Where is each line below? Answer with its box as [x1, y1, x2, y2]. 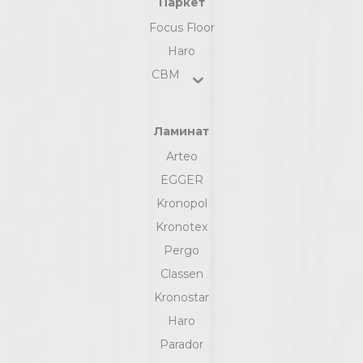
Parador [160, 337, 203, 352]
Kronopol [156, 196, 207, 211]
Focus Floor [148, 20, 215, 36]
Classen [160, 267, 203, 282]
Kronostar [154, 290, 209, 305]
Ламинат [154, 124, 209, 139]
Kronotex [156, 220, 207, 235]
